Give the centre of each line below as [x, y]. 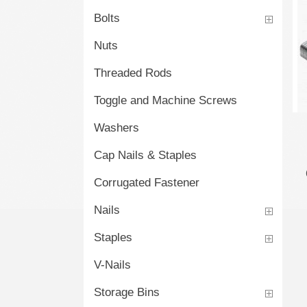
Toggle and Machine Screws [165, 100]
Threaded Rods [133, 73]
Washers [116, 128]
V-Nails [112, 265]
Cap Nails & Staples [145, 155]
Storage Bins [127, 292]
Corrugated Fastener [147, 183]
